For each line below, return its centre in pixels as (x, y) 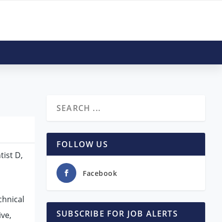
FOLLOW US (82, 144)
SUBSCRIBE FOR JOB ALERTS (117, 213)
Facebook (100, 173)
